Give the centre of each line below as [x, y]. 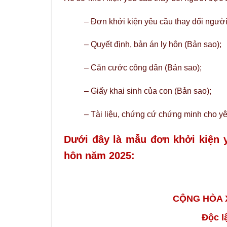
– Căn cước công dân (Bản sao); [143, 68]
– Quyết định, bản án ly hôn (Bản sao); [153, 45]
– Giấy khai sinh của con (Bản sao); [148, 91]
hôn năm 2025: [99, 155]
